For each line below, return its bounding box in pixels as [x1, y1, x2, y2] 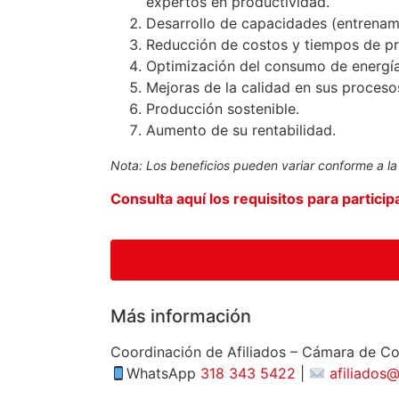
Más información [110, 305, 251, 328]
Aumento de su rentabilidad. [146, 121, 336, 140]
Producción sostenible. [146, 100, 299, 118]
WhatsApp [126, 364, 197, 383]
